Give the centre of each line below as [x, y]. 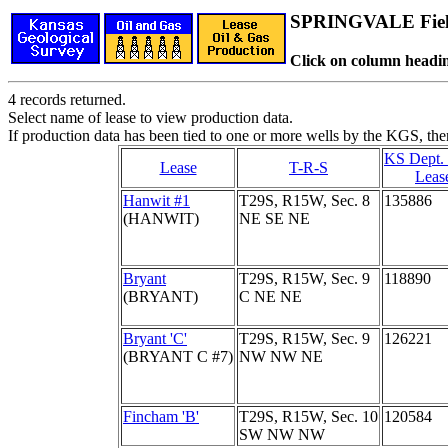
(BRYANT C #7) [178, 356]
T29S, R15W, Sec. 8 [304, 200]
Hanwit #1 [156, 200]
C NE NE [270, 296]
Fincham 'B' [161, 416]
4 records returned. [67, 99]
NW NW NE [281, 356]
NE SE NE [274, 218]
